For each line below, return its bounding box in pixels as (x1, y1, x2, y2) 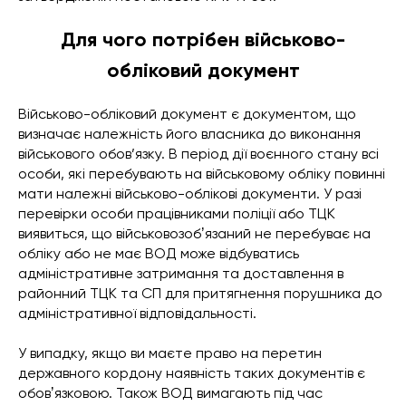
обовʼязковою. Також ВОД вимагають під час (18, 384, 323, 402)
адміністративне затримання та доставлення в (18, 265, 343, 283)
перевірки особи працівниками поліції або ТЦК (18, 205, 335, 223)
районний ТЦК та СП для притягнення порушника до (18, 285, 382, 303)
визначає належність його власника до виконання (18, 125, 361, 143)
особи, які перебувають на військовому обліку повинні (18, 165, 385, 183)
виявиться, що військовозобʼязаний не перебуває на (18, 225, 371, 243)
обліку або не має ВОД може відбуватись (18, 245, 299, 263)
